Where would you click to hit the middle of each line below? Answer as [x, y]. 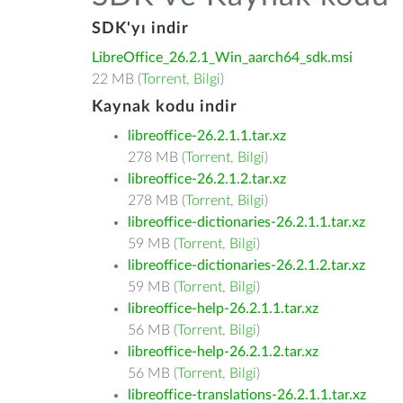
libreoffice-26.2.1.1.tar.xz [207, 136]
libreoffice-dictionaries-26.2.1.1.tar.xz [246, 222]
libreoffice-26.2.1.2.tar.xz [207, 179]
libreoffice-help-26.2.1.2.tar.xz [223, 352]
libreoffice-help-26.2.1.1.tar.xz [223, 309]
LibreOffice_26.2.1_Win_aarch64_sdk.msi [222, 58]
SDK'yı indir [140, 29]
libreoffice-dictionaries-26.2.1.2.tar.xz [246, 265]
